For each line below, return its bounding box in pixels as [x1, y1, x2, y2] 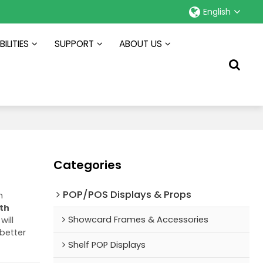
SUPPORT [54, 38, 94, 50]
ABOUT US [119, 38, 163, 50]
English [203, 6, 231, 18]
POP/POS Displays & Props [63, 187, 192, 201]
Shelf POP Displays [68, 238, 146, 251]
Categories [53, 156, 122, 173]
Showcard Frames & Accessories [68, 213, 209, 225]
